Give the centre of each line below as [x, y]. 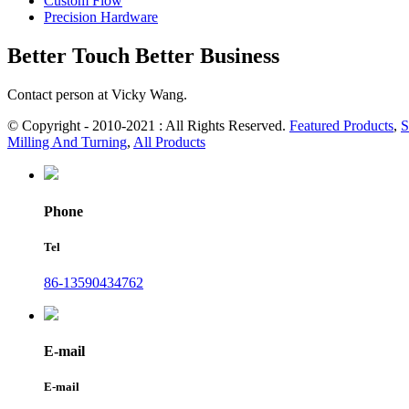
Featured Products [341, 126]
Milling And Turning [67, 142]
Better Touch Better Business [143, 56]
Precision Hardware [101, 17]
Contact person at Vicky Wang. [97, 95]
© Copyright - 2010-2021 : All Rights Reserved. [148, 126]
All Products [169, 142]
